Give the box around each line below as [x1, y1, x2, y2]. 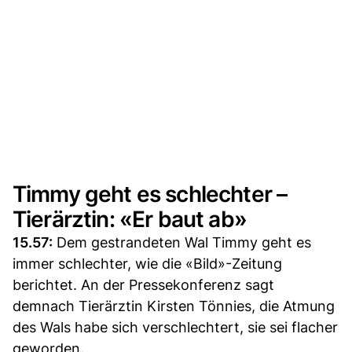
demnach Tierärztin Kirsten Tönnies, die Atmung [13, 297, 335, 314]
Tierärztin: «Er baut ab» [13, 205, 247, 233]
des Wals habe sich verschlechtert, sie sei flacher [13, 318, 338, 335]
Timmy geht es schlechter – [13, 180, 288, 207]
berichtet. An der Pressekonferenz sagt [13, 276, 274, 293]
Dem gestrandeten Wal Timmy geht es [53, 233, 311, 251]
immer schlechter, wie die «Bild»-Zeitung [13, 255, 282, 272]
